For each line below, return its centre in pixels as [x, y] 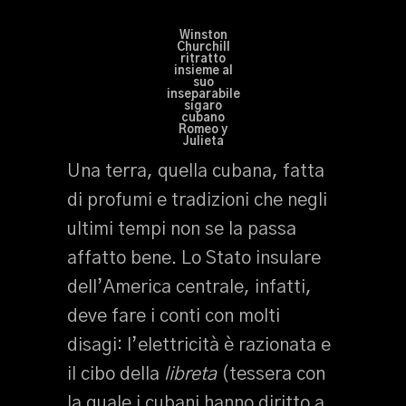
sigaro [203, 106]
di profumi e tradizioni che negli [197, 200]
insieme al [203, 71]
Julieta [203, 142]
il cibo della [116, 374]
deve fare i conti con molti [174, 316]
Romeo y [203, 130]
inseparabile [203, 95]
